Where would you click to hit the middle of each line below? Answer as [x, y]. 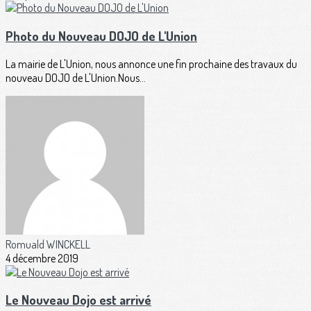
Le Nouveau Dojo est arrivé [78, 300]
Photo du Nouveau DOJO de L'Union [101, 36]
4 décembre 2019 [42, 258]
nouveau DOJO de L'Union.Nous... [76, 77]
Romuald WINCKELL [48, 244]
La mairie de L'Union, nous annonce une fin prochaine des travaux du [151, 64]
